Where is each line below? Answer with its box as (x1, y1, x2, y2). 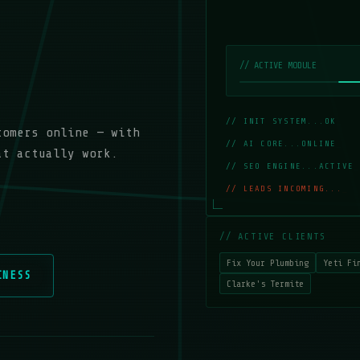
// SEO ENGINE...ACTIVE (226, 162, 354, 171)
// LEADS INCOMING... (226, 184, 342, 194)
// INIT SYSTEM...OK (226, 117, 337, 126)
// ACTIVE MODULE (239, 59, 317, 71)
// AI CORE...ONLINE (226, 139, 337, 149)
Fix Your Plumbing (227, 257, 309, 268)
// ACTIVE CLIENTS (219, 231, 326, 242)
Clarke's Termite (227, 278, 304, 289)
